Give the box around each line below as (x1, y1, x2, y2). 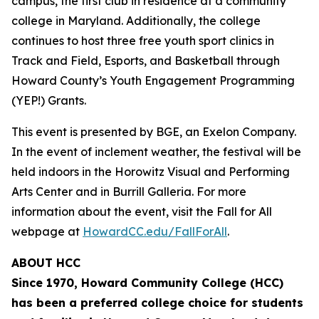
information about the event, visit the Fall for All (11, 204, 272, 219)
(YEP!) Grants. (11, 93, 86, 108)
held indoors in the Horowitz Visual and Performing (11, 164, 290, 179)
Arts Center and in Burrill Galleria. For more (11, 184, 246, 199)
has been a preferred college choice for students (11, 296, 303, 310)
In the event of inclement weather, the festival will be (11, 145, 301, 159)
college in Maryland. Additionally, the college (11, 14, 261, 28)
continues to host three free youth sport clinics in (11, 33, 274, 48)
